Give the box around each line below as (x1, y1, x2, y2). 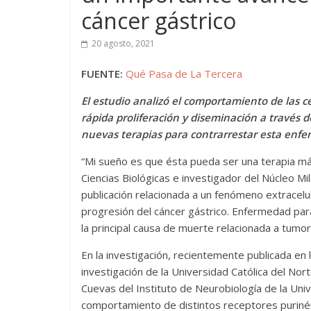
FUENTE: (81, 67, 123, 81)
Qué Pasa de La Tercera (126, 67, 242, 81)
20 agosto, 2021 (92, 37, 155, 49)
